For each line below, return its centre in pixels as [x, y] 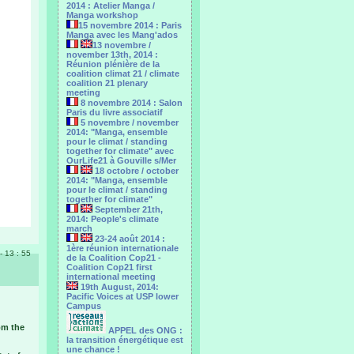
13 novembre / [122, 45]
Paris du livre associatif [115, 112]
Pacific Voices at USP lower [122, 296]
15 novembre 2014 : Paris [130, 25]
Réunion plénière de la [113, 64]
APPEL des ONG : [144, 330]
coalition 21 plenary [107, 83]
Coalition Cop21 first [109, 267]
